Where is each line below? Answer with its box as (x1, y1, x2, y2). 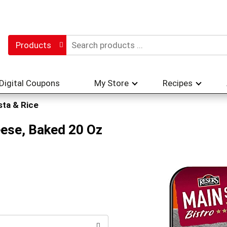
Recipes (163, 78, 193, 88)
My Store (94, 78, 129, 88)
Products (15, 40, 51, 50)
